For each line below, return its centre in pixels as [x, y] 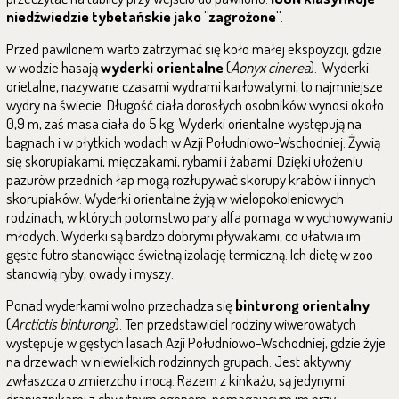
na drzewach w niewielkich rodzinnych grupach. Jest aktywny [179, 361]
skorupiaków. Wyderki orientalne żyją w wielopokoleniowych [175, 198]
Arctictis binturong [63, 324]
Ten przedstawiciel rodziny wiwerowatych [240, 324]
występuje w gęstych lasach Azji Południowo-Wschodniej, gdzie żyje [196, 342]
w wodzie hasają [53, 67]
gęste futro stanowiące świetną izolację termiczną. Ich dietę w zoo [190, 254]
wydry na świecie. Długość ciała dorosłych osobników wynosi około [195, 105]
